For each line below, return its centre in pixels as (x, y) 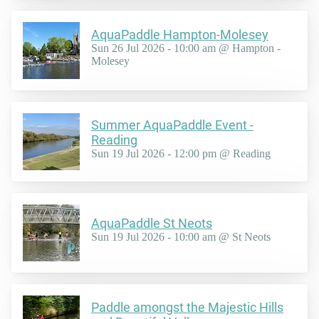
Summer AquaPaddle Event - (172, 125)
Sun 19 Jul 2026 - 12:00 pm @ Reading (181, 153)
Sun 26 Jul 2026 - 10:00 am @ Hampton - (186, 48)
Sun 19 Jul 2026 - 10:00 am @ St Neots (181, 237)
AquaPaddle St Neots (152, 224)
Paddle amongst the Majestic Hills (187, 307)
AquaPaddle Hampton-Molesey (180, 35)
